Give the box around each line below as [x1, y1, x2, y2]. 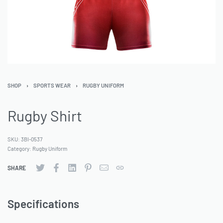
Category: [7, 145, 32, 152]
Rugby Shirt [7, 107, 82, 125]
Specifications [7, 197, 79, 211]
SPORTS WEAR [33, 82, 71, 89]
